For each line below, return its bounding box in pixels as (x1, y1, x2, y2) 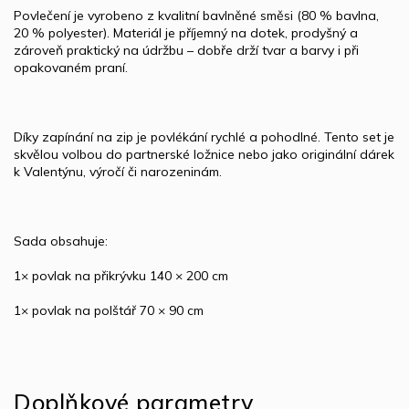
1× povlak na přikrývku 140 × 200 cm (14, 267, 228, 284)
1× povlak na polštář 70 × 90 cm (14, 301, 204, 319)
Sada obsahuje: (14, 232, 108, 249)
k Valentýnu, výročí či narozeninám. (14, 163, 222, 180)
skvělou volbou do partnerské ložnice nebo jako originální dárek (14, 145, 394, 163)
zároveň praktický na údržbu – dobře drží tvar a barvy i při (14, 41, 359, 58)
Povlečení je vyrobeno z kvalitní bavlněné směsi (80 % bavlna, (14, 6, 379, 24)
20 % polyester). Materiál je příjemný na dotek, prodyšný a (14, 24, 358, 41)
